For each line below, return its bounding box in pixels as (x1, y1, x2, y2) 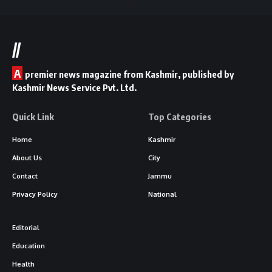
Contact (12, 172, 38, 181)
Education (12, 242, 45, 251)
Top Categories (148, 111, 211, 123)
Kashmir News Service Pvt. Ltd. (12, 82, 137, 93)
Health (12, 260, 35, 269)
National (148, 190, 177, 199)
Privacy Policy (12, 190, 58, 199)
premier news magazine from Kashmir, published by (23, 69, 234, 80)
